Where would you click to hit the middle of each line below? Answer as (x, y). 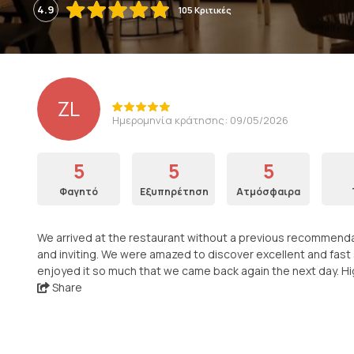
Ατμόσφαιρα (268, 192)
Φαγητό (79, 192)
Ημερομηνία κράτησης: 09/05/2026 (200, 121)
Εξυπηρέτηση (174, 192)
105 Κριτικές (205, 9)
